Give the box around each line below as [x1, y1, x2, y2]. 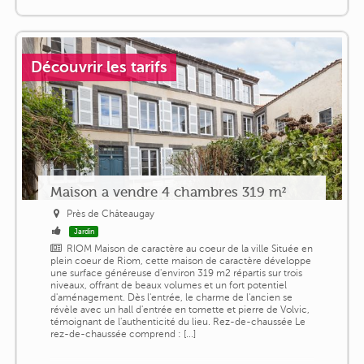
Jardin [73, 227, 94, 236]
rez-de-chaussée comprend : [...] [50, 327, 196, 340]
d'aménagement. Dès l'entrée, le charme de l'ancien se [50, 291, 292, 303]
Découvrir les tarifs [31, 58, 167, 76]
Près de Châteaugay [67, 207, 155, 219]
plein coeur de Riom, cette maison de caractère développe [50, 254, 311, 266]
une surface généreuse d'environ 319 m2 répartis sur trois [50, 266, 302, 279]
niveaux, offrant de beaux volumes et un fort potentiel [50, 279, 287, 291]
